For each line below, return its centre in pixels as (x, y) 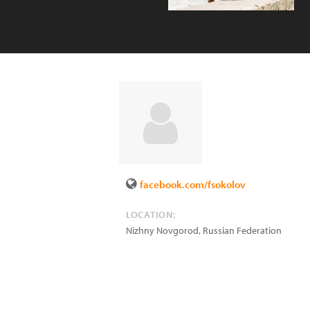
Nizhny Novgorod (162, 230)
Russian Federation (242, 230)
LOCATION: (151, 215)
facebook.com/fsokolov (193, 184)
